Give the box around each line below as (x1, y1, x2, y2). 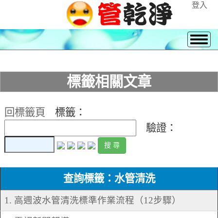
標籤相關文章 (67, 74, 151, 90)
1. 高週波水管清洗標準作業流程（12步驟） (4, 195, 181, 206)
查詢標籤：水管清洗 (63, 173, 155, 185)
